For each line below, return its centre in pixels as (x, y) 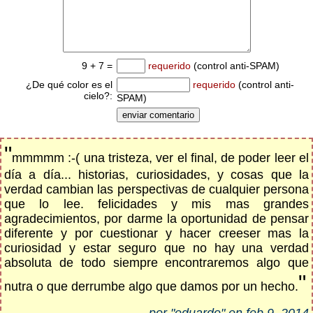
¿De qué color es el (69, 85)
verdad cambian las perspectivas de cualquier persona (156, 189)
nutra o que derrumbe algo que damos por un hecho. (151, 286)
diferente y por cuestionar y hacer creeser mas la (156, 233)
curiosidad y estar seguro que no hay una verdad (156, 248)
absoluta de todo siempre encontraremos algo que (156, 263)
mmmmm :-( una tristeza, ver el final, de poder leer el (160, 158)
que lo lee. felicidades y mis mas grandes (156, 204)
